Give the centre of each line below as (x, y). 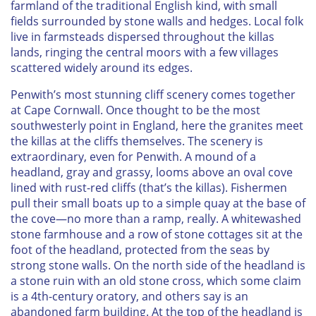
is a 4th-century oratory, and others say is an (129, 297)
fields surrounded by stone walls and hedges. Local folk (157, 22)
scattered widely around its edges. (102, 68)
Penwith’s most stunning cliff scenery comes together (153, 95)
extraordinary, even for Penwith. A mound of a (133, 157)
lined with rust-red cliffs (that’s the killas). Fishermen (149, 188)
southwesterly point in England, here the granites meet (157, 126)
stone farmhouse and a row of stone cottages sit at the (157, 235)
